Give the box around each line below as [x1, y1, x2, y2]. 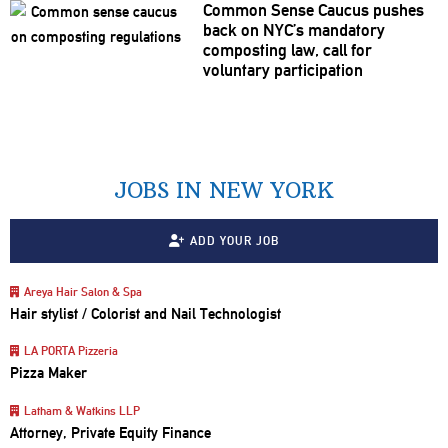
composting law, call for [202, 40, 372, 61]
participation [273, 60, 363, 81]
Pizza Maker [10, 364, 87, 383]
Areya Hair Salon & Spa [23, 284, 142, 299]
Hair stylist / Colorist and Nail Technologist [10, 304, 281, 323]
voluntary [202, 60, 274, 81]
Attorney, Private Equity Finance [10, 424, 211, 443]
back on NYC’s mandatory [202, 20, 385, 41]
